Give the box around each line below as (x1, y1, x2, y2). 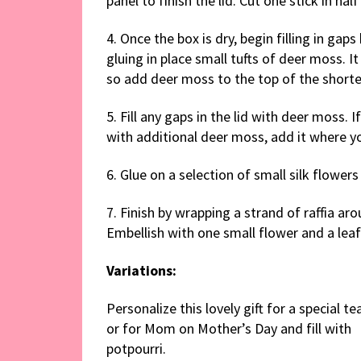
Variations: (106, 260, 176, 280)
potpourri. (106, 338, 166, 358)
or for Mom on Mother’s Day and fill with (106, 318, 351, 338)
